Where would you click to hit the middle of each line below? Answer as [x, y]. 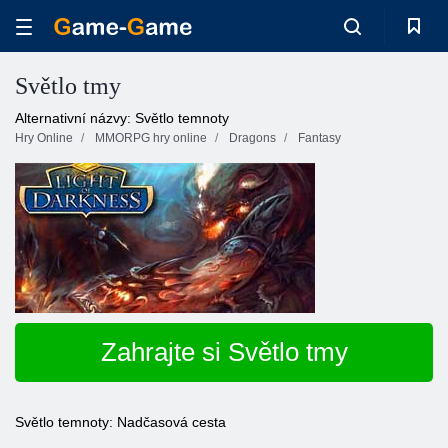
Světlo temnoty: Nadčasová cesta [120, 422]
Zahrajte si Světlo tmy [224, 352]
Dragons [252, 138]
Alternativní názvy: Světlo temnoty [122, 118]
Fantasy [319, 138]
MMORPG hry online [151, 138]
